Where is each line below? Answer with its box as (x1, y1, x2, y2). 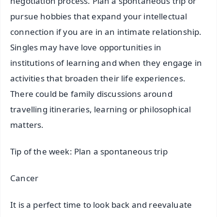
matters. (10, 119, 44, 130)
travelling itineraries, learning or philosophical (10, 103, 191, 115)
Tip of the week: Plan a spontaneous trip (10, 145, 168, 157)
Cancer (10, 172, 39, 184)
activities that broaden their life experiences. (10, 72, 186, 84)
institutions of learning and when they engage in (10, 57, 202, 68)
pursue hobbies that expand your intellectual (10, 10, 187, 22)
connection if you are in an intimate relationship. (10, 26, 202, 37)
